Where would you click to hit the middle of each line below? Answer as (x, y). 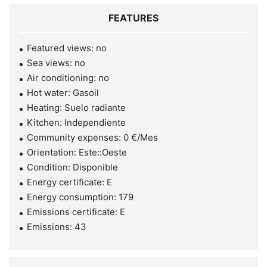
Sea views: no (56, 63)
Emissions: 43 (57, 226)
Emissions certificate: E (76, 212)
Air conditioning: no (68, 77)
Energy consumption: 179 (80, 197)
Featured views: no (67, 48)
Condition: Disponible (72, 167)
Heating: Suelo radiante (76, 107)
